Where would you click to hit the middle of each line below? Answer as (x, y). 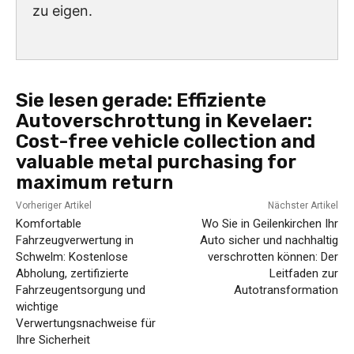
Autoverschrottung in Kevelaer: (164, 121)
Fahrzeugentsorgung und (81, 290)
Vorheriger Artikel (54, 206)
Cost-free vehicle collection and (166, 142)
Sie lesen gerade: (96, 101)
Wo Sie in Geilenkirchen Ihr (269, 224)
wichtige (37, 307)
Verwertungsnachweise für (86, 324)
